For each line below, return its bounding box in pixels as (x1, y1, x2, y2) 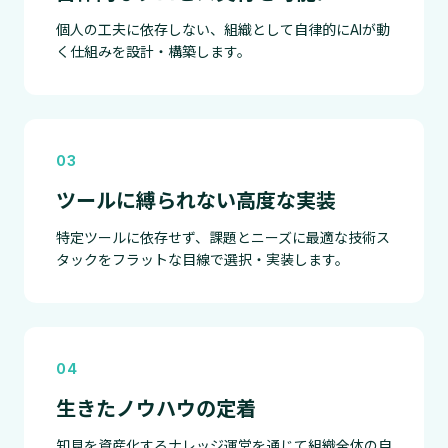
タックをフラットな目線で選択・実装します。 (56, 251, 349, 268)
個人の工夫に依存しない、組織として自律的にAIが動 (56, 21, 390, 38)
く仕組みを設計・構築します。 (56, 43, 251, 60)
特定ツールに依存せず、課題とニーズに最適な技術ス (56, 229, 390, 246)
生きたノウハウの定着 (56, 397, 256, 421)
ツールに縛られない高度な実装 (56, 189, 336, 213)
